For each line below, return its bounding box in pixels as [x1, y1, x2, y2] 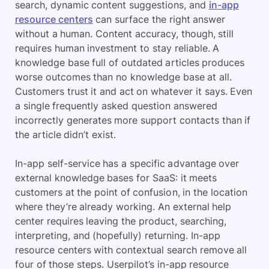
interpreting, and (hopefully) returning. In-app [15, 229, 220, 241]
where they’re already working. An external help [15, 200, 232, 213]
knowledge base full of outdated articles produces [15, 56, 245, 68]
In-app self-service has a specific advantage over [15, 157, 240, 169]
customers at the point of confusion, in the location [15, 186, 247, 198]
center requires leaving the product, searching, [15, 214, 226, 227]
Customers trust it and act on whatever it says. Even [15, 85, 253, 97]
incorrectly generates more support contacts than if [15, 113, 251, 126]
